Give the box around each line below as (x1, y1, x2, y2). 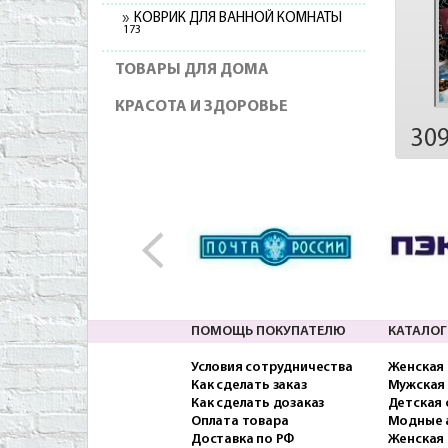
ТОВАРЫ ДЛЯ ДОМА (115, 62, 269, 78)
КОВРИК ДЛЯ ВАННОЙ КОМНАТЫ (134, 11, 342, 26)
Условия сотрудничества (191, 359, 353, 375)
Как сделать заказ (191, 377, 307, 393)
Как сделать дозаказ (191, 395, 325, 411)
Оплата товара (191, 413, 289, 429)
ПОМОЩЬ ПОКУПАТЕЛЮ (191, 323, 346, 339)
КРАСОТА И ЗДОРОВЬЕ (115, 99, 288, 115)
